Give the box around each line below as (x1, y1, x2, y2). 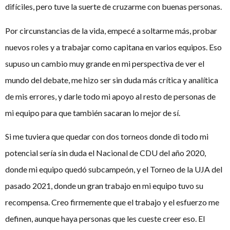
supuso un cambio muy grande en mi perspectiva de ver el (5, 58, 204, 68)
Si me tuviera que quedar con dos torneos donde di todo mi (5, 131, 208, 142)
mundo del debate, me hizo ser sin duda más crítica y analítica (5, 74, 218, 85)
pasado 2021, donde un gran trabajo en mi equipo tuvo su (5, 181, 203, 191)
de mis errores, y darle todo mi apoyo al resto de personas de (5, 91, 216, 101)
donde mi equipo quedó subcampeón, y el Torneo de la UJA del (5, 164, 222, 175)
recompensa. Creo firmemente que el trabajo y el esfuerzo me (5, 197, 219, 207)
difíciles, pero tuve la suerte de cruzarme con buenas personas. (5, 2, 222, 12)
